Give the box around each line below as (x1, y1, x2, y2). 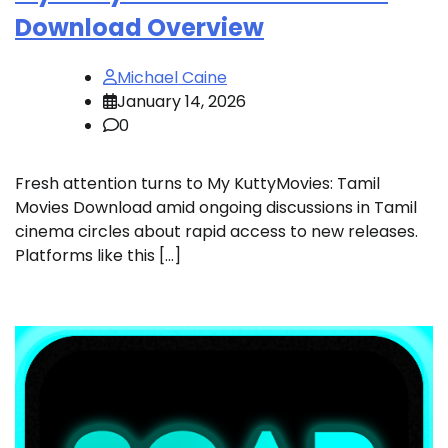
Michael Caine (117, 65, 227, 89)
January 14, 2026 (117, 89, 246, 113)
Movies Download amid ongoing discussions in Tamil (15, 195, 417, 219)
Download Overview (15, 10, 264, 44)
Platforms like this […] (15, 243, 181, 267)
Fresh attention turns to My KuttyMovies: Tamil (15, 171, 380, 195)
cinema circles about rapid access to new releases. (15, 219, 418, 243)
